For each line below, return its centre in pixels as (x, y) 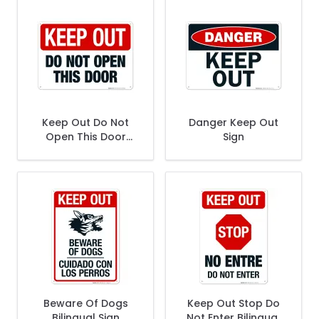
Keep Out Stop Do (234, 303)
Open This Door (85, 137)
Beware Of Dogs (85, 303)
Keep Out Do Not (85, 122)
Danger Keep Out (234, 122)
